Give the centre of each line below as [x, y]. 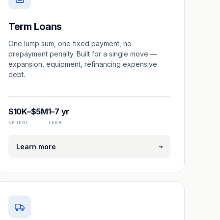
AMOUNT [19, 123]
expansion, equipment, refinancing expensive [83, 64]
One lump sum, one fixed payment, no [70, 43]
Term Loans [35, 27]
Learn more [36, 147]
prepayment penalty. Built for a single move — [83, 54]
